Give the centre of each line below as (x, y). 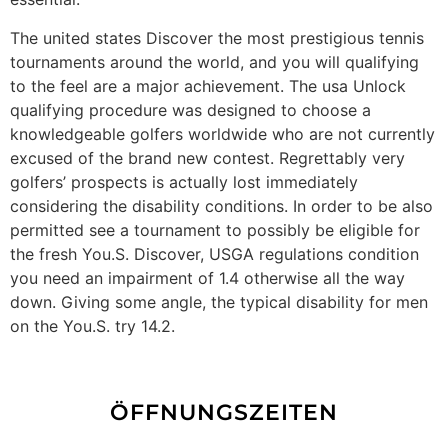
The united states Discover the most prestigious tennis (217, 37)
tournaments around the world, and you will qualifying (214, 61)
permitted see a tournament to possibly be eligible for (215, 229)
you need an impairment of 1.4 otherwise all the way (207, 277)
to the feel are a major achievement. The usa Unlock (208, 85)
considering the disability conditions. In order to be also (221, 205)
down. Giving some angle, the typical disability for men (219, 301)
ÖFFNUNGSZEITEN (224, 413)
